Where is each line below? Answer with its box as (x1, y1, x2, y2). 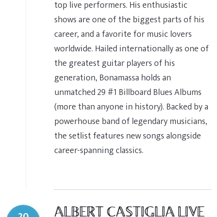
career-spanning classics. (54, 143, 143, 158)
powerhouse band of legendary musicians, (54, 114, 207, 129)
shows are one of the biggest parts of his (54, 12, 204, 27)
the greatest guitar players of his (54, 56, 175, 71)
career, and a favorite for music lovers (54, 27, 192, 42)
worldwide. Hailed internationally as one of (54, 41, 209, 56)
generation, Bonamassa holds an (54, 70, 171, 85)
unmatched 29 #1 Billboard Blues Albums (54, 85, 201, 100)
